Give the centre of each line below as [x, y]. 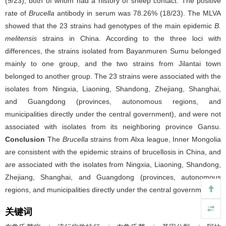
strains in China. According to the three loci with [129, 38]
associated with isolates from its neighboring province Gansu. [113, 127]
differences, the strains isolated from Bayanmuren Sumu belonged [113, 51]
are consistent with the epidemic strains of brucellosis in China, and [113, 152]
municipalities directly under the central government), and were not [113, 114]
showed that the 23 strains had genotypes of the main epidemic [110, 26]
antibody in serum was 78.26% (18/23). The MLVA [138, 13]
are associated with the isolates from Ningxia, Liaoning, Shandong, [113, 164]
